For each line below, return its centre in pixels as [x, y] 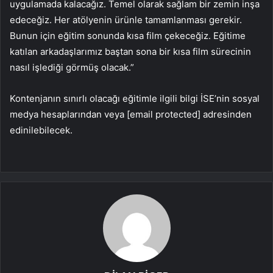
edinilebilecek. [41, 130]
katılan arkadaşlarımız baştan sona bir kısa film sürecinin [130, 52]
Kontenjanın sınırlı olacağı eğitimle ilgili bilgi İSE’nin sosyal [135, 99]
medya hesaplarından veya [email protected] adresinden [131, 115]
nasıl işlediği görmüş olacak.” [72, 68]
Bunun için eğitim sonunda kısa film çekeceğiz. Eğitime [128, 36]
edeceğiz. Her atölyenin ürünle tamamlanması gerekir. [126, 20]
